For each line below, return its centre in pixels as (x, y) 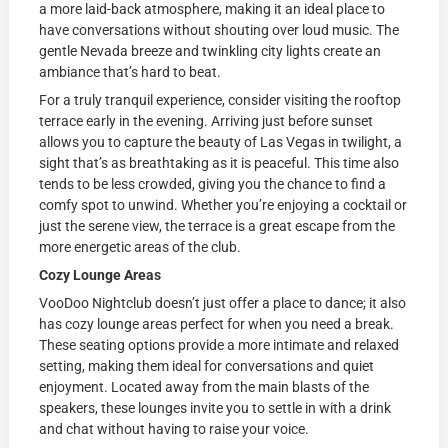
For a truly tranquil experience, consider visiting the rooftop (220, 99)
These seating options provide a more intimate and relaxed (219, 344)
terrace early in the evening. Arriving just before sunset (206, 120)
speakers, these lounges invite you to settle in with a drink (215, 407)
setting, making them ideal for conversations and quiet (207, 365)
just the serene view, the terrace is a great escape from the (217, 225)
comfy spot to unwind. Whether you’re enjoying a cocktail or (223, 204)
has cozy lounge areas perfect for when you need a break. (217, 323)
